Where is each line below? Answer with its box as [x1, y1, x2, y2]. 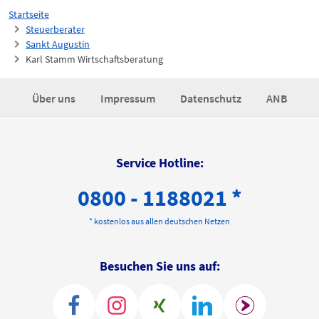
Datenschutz [179, 91, 244, 106]
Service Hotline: [115, 155, 204, 172]
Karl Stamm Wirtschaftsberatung [26, 53, 163, 66]
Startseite [9, 8, 49, 21]
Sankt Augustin [26, 38, 90, 51]
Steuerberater [26, 23, 85, 36]
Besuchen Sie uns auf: [99, 258, 220, 275]
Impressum [100, 91, 157, 106]
